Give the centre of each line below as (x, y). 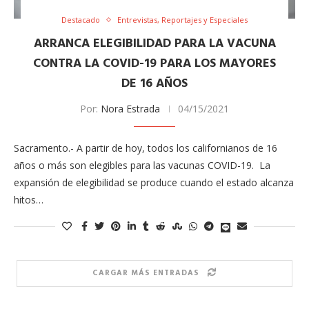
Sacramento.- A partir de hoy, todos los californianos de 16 (146, 148)
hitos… (29, 200)
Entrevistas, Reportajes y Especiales (182, 20)
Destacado (81, 20)
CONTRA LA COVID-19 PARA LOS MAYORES (154, 64)
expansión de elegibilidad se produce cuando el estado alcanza (154, 183)
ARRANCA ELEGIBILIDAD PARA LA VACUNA (154, 44)
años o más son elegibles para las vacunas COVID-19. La (142, 166)
